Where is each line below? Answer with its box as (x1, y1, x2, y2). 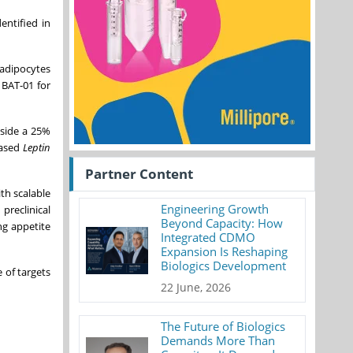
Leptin (23, 139, 51, 154)
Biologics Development (161, 258, 287, 273)
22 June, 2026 (161, 280, 232, 295)
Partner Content (85, 165, 193, 183)
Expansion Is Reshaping (161, 243, 288, 259)
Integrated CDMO (161, 229, 256, 245)
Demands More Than (161, 333, 276, 348)
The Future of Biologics (161, 318, 286, 334)
